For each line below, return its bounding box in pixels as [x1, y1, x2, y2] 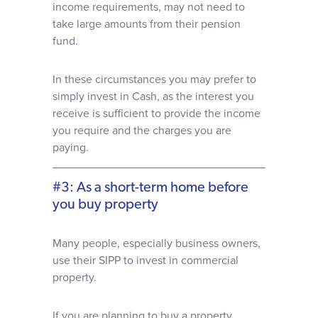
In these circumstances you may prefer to [53, 72, 256, 87]
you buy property [53, 198, 158, 212]
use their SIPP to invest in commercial [53, 253, 238, 268]
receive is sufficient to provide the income [53, 106, 261, 121]
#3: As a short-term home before [53, 181, 248, 195]
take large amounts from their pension [53, 17, 241, 31]
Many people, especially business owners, [53, 236, 261, 251]
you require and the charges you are [53, 124, 231, 138]
